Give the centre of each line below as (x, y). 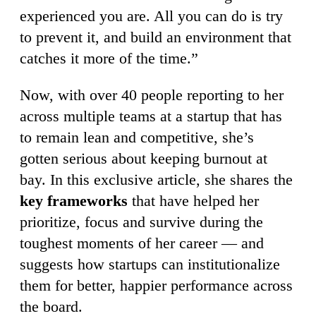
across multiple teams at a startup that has (151, 116)
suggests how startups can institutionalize (150, 265)
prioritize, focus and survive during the (141, 222)
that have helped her (193, 201)
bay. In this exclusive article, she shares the (156, 180)
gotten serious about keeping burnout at (144, 159)
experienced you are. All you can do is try (151, 16)
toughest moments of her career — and (142, 243)
